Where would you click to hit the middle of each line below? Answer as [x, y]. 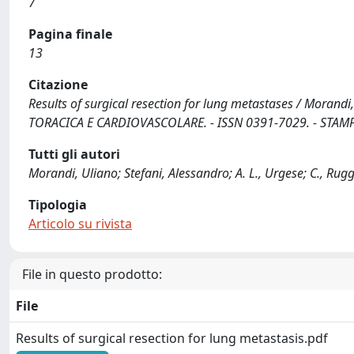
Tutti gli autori [74, 154]
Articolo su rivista [80, 224]
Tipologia [58, 205]
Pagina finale [70, 34]
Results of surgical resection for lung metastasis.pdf [172, 338]
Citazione [58, 85]
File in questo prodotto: [92, 274]
